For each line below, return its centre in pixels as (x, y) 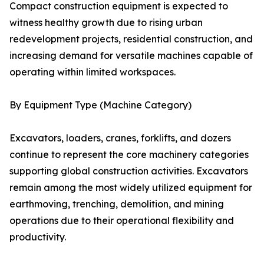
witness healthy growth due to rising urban (106, 23)
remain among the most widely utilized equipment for (131, 188)
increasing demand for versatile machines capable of (131, 56)
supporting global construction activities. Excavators (129, 171)
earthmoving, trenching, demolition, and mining (117, 204)
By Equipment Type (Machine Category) (100, 105)
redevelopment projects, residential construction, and (131, 39)
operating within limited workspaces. (93, 72)
